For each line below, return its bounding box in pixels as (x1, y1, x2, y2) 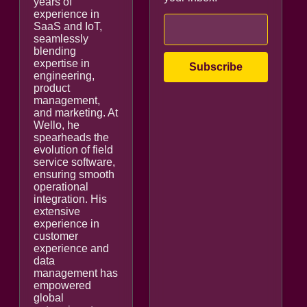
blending (34, 45, 76, 57)
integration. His (34, 193, 107, 205)
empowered (34, 279, 91, 291)
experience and (34, 242, 109, 254)
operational (34, 180, 88, 193)
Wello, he (34, 119, 79, 131)
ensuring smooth (34, 168, 114, 180)
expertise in (34, 57, 90, 69)
